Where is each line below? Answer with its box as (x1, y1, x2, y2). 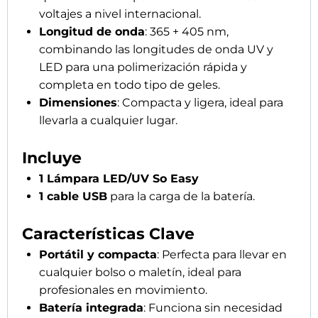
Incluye (22, 148, 82, 168)
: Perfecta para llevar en (157, 248, 287, 262)
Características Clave (22, 224, 194, 244)
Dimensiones (39, 96, 117, 110)
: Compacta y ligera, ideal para (117, 96, 283, 110)
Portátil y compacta (39, 248, 157, 262)
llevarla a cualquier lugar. (39, 114, 177, 128)
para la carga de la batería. (107, 190, 255, 204)
